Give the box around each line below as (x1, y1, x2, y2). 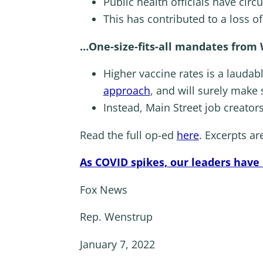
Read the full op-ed (79, 127, 177, 142)
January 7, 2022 (79, 237, 155, 251)
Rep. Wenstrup (79, 210, 153, 224)
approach (103, 83, 150, 98)
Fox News (79, 182, 127, 197)
